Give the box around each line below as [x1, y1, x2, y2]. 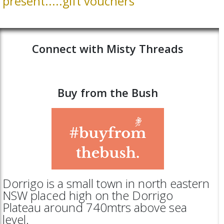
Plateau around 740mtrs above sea [2, 198, 187, 215]
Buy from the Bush [57, 84, 158, 100]
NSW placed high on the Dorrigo [2, 186, 173, 203]
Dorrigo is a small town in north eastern [2, 174, 209, 191]
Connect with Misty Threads [32, 40, 183, 56]
